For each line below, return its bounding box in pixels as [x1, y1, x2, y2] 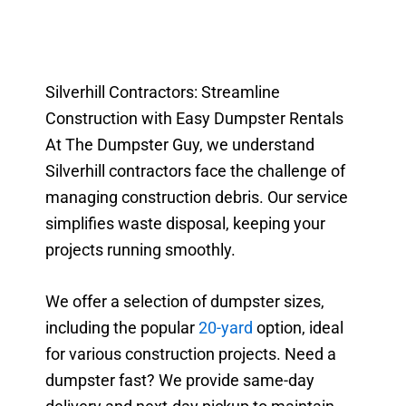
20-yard [198, 318, 253, 338]
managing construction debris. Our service [45, 187, 348, 207]
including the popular [45, 318, 198, 338]
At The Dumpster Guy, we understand [45, 134, 314, 154]
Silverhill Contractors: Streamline [45, 82, 280, 101]
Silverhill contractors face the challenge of [45, 160, 345, 180]
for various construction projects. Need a [45, 344, 336, 364]
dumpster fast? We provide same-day [45, 371, 314, 391]
